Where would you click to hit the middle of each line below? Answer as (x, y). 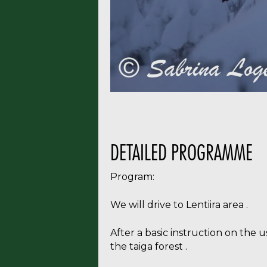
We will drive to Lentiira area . (179, 204)
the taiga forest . (148, 246)
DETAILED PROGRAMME (181, 152)
